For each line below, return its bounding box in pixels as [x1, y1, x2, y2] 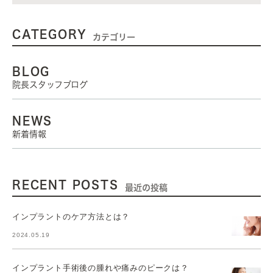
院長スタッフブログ [12, 80, 88, 89]
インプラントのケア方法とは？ [12, 211, 130, 221]
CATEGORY [12, 29, 87, 40]
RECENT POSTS [12, 179, 119, 190]
